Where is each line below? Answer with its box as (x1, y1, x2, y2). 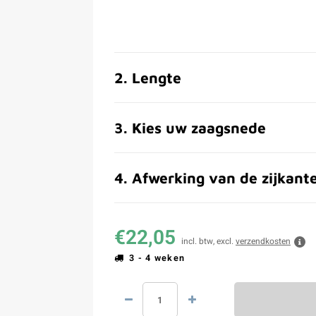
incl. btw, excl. (181, 235, 236, 248)
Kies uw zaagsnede (132, 119, 266, 136)
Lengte (132, 69, 181, 86)
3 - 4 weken (129, 252, 186, 265)
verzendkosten (236, 235, 291, 248)
